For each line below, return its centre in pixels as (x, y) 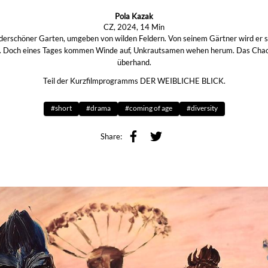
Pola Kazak (134, 16)
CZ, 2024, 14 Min (134, 27)
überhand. (134, 62)
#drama (98, 108)
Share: (111, 137)
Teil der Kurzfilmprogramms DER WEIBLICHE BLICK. (134, 80)
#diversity (202, 108)
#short (61, 108)
